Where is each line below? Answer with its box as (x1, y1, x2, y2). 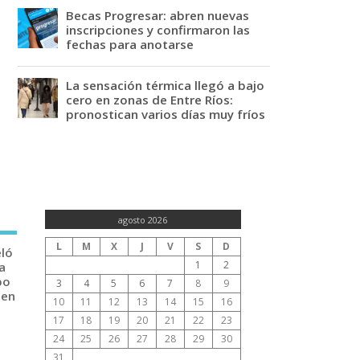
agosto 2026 (118, 213, 168, 226)
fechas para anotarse (66, 35, 194, 52)
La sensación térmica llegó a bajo (66, 76, 265, 93)
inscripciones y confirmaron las (66, 21, 251, 38)
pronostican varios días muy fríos (66, 105, 266, 122)
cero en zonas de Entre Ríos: (66, 91, 234, 108)
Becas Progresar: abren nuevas (66, 6, 250, 23)
